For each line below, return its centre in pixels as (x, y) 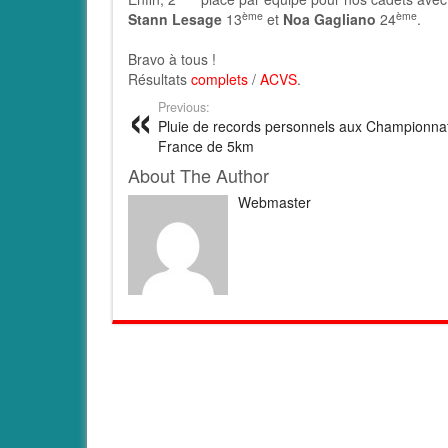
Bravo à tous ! (172, 59)
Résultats (159, 79)
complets (219, 79)
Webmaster (274, 202)
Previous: (184, 107)
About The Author (198, 175)
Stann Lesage (175, 19)
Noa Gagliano (329, 19)
